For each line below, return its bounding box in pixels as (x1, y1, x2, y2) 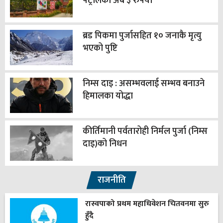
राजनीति (97, 172, 126, 188)
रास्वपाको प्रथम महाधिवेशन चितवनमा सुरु (85, 197, 209, 211)
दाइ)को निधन (82, 136, 127, 151)
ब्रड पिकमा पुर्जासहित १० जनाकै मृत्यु (82, 28, 202, 43)
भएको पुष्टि (82, 40, 117, 56)
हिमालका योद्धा (82, 88, 133, 104)
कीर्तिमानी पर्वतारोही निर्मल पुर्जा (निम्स (82, 123, 208, 139)
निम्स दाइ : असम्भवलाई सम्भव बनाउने (82, 76, 205, 91)
